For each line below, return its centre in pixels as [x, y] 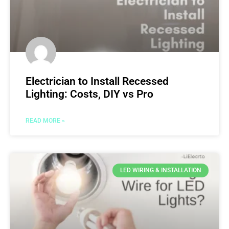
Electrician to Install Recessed [97, 82]
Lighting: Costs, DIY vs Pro [89, 94]
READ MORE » [45, 121]
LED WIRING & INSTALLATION [161, 170]
